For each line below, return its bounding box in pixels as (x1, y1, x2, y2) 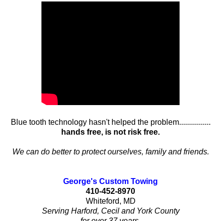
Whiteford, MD (85, 197, 136, 206)
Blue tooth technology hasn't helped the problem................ (10, 118, 211, 127)
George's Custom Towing (63, 177, 158, 186)
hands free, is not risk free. (61, 128, 160, 137)
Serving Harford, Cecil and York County (41, 207, 180, 216)
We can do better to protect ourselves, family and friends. (12, 147, 209, 156)
